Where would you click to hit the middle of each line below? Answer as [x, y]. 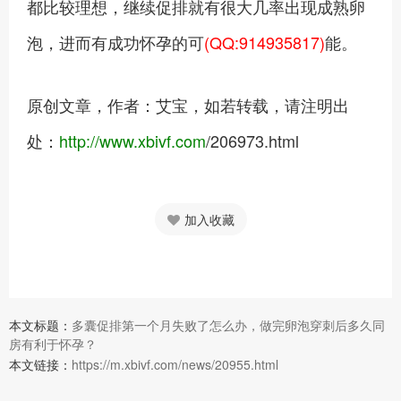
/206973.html [252, 141]
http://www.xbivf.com [132, 141]
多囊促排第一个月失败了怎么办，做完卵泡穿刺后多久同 [228, 325]
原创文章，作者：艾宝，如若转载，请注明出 [188, 105]
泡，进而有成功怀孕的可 [115, 42]
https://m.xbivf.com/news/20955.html [175, 364]
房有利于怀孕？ [53, 344]
